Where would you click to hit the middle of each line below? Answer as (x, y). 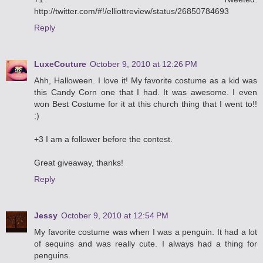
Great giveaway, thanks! (79, 162)
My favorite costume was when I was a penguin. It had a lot (146, 232)
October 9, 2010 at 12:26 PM (144, 64)
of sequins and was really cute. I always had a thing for (146, 243)
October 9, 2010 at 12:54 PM (115, 215)
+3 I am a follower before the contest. (103, 139)
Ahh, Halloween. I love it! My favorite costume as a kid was (146, 80)
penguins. (52, 255)
